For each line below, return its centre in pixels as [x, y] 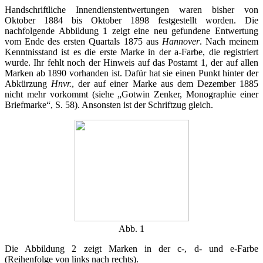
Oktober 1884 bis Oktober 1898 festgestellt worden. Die [131, 20]
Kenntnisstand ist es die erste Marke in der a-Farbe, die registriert [131, 52]
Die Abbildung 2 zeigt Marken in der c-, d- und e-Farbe [131, 248]
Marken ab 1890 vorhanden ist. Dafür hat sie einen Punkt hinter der [131, 73]
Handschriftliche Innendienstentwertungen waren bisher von [131, 9]
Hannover [181, 41]
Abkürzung [28, 83]
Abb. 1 [131, 228]
